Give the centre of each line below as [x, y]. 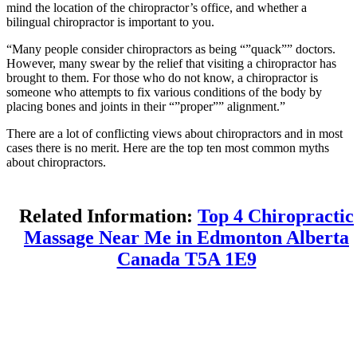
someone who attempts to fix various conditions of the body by [164, 92]
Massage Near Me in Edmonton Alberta [186, 238]
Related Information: [108, 216]
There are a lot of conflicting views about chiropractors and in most [175, 133]
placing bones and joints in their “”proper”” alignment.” [146, 106]
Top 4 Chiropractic [276, 216]
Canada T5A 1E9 [186, 259]
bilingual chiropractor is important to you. [110, 22]
